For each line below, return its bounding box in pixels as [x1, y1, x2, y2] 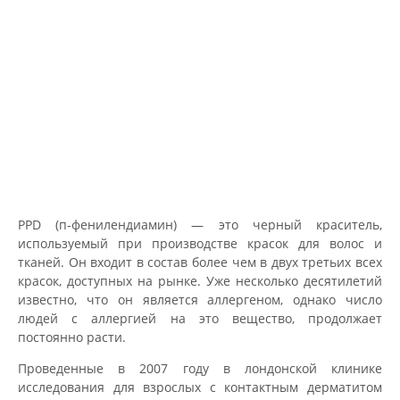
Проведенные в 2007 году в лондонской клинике [18, 359, 382, 377]
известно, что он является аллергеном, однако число [18, 290, 382, 308]
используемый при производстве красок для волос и [18, 234, 382, 252]
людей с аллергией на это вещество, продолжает [18, 309, 382, 327]
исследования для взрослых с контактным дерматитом [18, 378, 382, 396]
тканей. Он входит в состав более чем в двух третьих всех [18, 253, 382, 271]
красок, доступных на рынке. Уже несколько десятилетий [18, 271, 382, 289]
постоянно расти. [18, 328, 126, 346]
